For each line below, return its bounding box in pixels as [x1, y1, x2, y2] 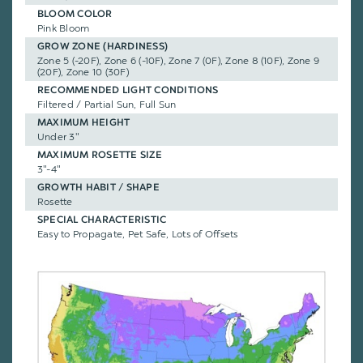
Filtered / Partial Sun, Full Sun [37, 99, 177, 111]
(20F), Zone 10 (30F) [37, 66, 129, 79]
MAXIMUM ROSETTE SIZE [37, 151, 162, 161]
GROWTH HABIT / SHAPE [37, 183, 160, 194]
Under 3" [37, 131, 79, 143]
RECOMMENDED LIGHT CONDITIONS [37, 86, 219, 96]
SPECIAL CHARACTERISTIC [37, 216, 167, 226]
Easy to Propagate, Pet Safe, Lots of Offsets [37, 228, 238, 241]
